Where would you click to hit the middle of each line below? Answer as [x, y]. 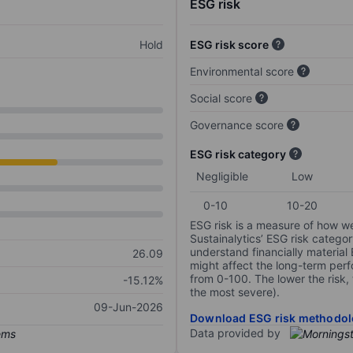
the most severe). [235, 292]
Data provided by [235, 333]
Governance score [237, 125]
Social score [221, 98]
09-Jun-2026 [128, 307]
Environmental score [242, 72]
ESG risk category [238, 154]
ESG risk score [229, 45]
